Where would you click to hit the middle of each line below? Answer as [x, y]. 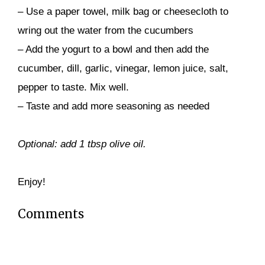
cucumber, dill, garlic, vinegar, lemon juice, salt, [123, 68]
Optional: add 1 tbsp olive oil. [82, 144]
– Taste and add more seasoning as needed [114, 106]
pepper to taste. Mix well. [73, 87]
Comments [51, 214]
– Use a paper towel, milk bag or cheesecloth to [123, 12]
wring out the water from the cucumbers [106, 30]
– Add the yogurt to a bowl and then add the [113, 49]
